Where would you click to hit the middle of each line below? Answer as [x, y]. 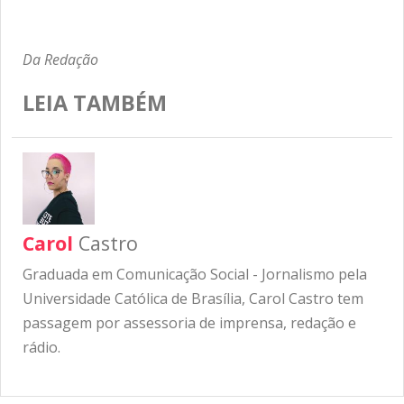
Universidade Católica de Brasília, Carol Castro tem [193, 298]
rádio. [41, 347]
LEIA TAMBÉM [95, 102]
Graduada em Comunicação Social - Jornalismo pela [195, 274]
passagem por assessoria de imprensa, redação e [189, 322]
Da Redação [60, 59]
